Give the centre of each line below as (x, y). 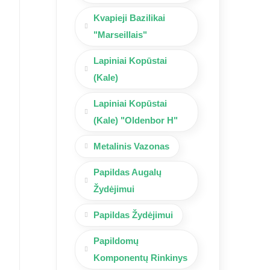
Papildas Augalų (127, 172)
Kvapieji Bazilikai (129, 17)
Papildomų (116, 240)
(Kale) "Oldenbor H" (136, 120)
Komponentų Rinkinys (140, 257)
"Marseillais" (120, 34)
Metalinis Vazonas (131, 146)
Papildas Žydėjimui (133, 215)
